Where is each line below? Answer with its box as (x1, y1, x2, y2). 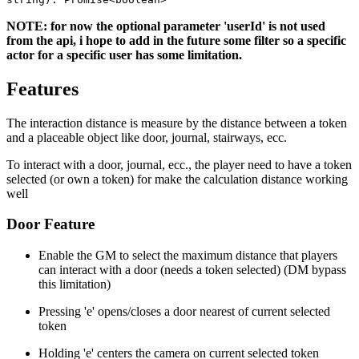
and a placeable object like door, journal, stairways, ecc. (6, 130, 287, 144)
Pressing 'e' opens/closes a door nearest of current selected (38, 305, 330, 319)
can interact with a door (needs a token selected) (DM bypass (38, 263, 346, 277)
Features (6, 78, 79, 99)
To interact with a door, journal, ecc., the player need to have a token (6, 157, 352, 171)
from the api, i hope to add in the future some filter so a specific (6, 33, 346, 47)
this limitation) (38, 277, 111, 292)
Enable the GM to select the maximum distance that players (38, 248, 337, 263)
